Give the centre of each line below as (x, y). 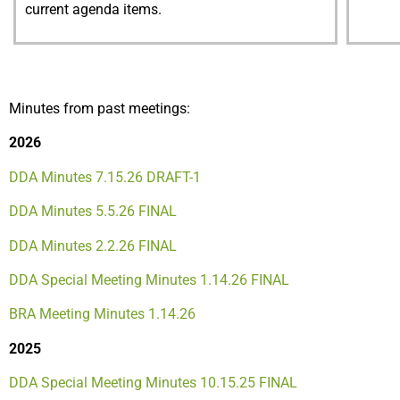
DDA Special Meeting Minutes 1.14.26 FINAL (149, 279)
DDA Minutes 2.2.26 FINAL (93, 246)
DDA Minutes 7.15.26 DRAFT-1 (105, 177)
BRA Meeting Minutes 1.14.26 (102, 314)
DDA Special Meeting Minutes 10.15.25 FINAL (153, 383)
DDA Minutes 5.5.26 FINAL (93, 212)
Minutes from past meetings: (100, 108)
